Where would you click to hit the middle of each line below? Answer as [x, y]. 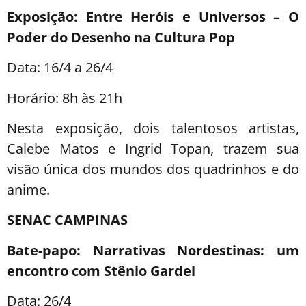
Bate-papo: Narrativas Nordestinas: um [153, 250]
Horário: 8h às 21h [65, 98]
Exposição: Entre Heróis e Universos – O [153, 16]
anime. [28, 189]
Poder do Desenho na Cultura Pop [121, 37]
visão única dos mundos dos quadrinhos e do [153, 169]
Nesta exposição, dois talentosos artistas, [153, 128]
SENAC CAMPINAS [67, 220]
